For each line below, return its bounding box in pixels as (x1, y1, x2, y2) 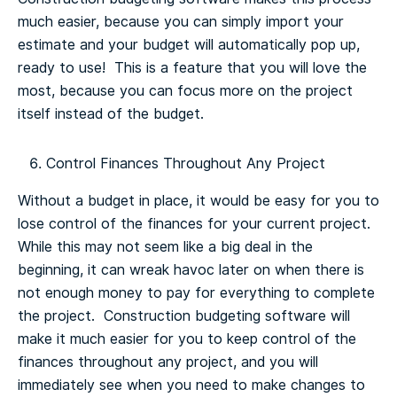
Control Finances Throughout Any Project (46, 153, 325, 174)
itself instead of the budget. (18, 104, 204, 124)
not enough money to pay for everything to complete (18, 283, 375, 303)
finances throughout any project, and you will (18, 352, 318, 372)
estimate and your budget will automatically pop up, (18, 35, 360, 55)
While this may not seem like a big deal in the (18, 237, 313, 257)
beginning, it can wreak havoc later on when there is (18, 260, 364, 280)
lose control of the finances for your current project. (18, 214, 375, 234)
